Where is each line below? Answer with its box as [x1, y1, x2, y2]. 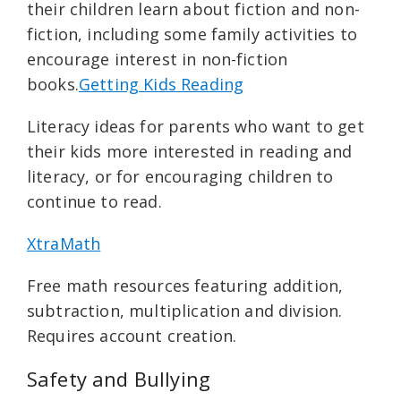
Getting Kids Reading [78, 73, 244, 95]
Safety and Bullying [27, 365, 211, 392]
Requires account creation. [27, 325, 237, 346]
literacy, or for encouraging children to [27, 166, 334, 187]
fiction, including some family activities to [27, 23, 358, 45]
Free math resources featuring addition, [27, 275, 344, 296]
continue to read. [27, 191, 162, 212]
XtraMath [27, 233, 101, 254]
